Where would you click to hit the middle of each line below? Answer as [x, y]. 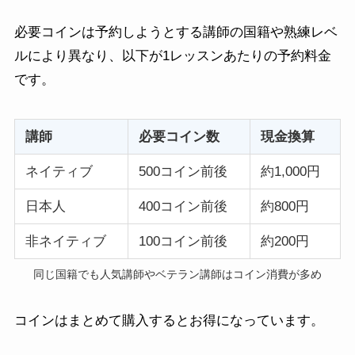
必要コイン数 [179, 136]
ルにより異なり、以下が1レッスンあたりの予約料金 [172, 55]
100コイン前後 [183, 241]
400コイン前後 [183, 206]
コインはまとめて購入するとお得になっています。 [169, 321]
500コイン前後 [183, 171]
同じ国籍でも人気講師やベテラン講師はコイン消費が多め [177, 275]
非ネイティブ [65, 241]
